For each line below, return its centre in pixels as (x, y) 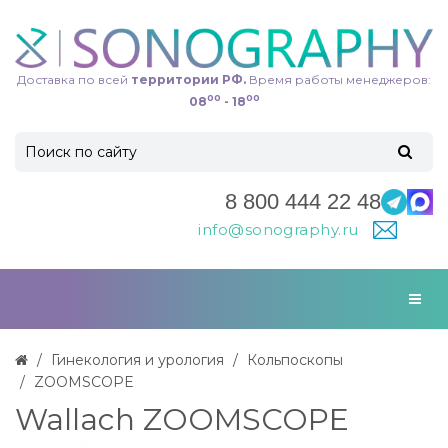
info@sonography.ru (280, 229)
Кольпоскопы (295, 359)
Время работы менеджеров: (338, 79)
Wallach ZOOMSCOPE (182, 420)
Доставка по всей (72, 79)
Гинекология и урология (137, 359)
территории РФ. (187, 79)
